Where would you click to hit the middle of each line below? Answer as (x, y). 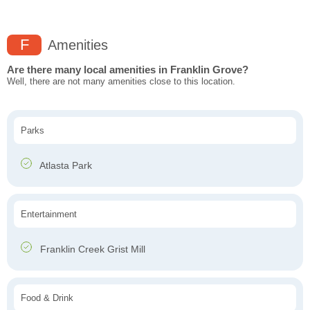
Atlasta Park (65, 166)
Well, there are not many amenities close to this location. (121, 82)
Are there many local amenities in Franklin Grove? (128, 70)
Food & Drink (47, 298)
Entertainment (49, 215)
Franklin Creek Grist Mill (91, 249)
